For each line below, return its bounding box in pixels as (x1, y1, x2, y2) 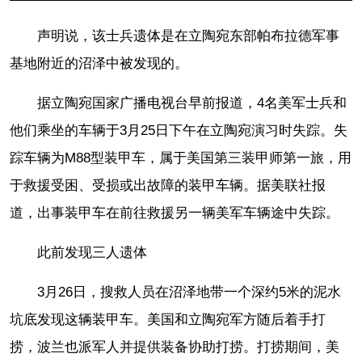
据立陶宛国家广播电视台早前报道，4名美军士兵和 (37, 95, 347, 111)
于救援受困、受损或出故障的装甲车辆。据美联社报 (10, 177, 326, 193)
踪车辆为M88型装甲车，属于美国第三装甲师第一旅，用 (10, 149, 351, 166)
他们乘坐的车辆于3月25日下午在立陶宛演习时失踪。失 (10, 122, 347, 138)
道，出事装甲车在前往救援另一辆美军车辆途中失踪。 (10, 204, 339, 221)
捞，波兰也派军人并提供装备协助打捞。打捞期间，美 (10, 339, 339, 355)
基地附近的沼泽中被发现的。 (10, 55, 188, 71)
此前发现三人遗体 (37, 244, 147, 260)
